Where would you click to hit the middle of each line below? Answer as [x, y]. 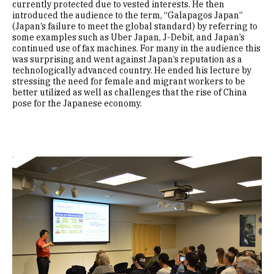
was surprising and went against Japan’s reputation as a [127, 60]
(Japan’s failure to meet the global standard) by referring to [135, 27]
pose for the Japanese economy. [77, 104]
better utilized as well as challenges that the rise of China [130, 93]
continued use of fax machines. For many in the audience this [136, 49]
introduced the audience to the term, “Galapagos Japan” [128, 16]
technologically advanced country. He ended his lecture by [132, 71]
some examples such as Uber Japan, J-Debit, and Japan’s [128, 38]
